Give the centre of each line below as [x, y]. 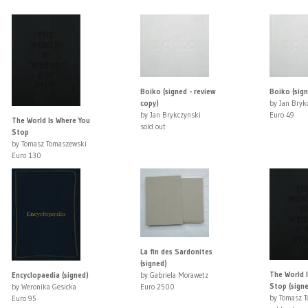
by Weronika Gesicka [44, 287]
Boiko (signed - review [178, 92]
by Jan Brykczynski [171, 115]
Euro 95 [24, 299]
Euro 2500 [158, 287]
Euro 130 [26, 156]
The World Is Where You [51, 121]
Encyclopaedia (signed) [50, 275]
